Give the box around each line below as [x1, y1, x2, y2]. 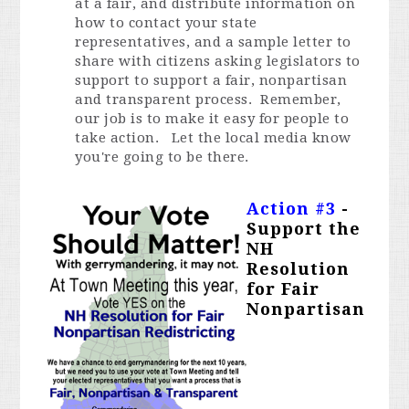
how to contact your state [75, 15, 257, 32]
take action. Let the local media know [75, 130, 351, 147]
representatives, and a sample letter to [75, 34, 351, 51]
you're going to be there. [75, 149, 249, 166]
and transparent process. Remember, [75, 91, 341, 109]
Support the [246, 219, 362, 239]
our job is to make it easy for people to [75, 110, 350, 128]
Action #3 [246, 199, 337, 219]
